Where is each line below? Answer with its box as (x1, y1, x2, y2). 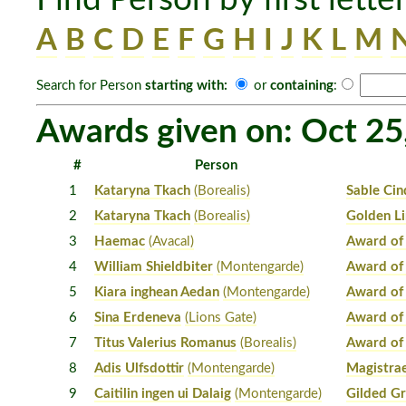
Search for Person (36, 78, 145, 92)
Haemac (94, 235, 146, 249)
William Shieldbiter (94, 260, 214, 275)
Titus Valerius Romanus (94, 336, 237, 351)
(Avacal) (149, 235, 195, 249)
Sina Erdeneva (94, 311, 182, 325)
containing (270, 78, 333, 92)
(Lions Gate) (185, 311, 257, 325)
